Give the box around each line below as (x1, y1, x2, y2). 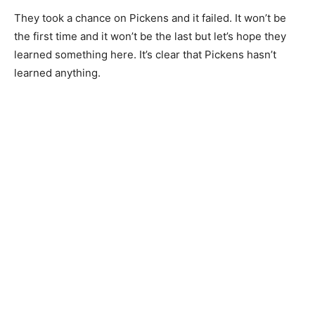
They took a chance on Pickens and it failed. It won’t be (14, 11, 286, 25)
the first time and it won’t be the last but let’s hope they (14, 29, 286, 43)
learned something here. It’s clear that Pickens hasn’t (14, 47, 276, 61)
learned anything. (14, 65, 101, 79)
